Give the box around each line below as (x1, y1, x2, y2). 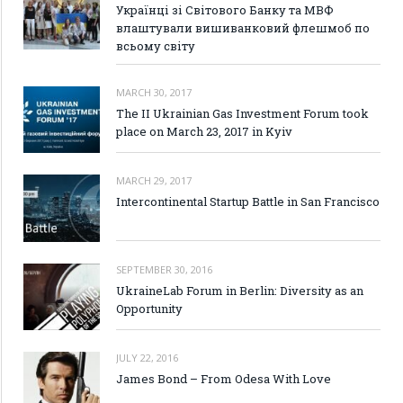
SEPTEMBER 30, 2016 (116, 262, 212, 276)
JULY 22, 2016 (116, 350, 178, 364)
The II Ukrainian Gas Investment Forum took (116, 105, 369, 122)
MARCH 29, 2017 (116, 174, 192, 188)
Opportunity (116, 300, 183, 317)
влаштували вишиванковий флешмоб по (116, 20, 370, 37)
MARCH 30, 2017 (116, 85, 192, 100)
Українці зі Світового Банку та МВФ (116, 2, 334, 19)
